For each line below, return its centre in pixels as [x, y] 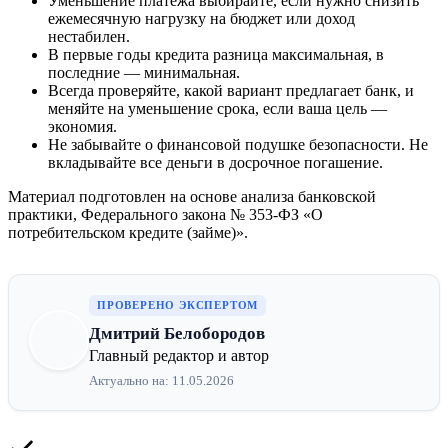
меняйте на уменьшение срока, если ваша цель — [217, 108]
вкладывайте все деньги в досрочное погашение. [215, 162]
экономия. [82, 126]
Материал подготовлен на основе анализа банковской [192, 196]
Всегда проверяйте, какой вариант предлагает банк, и [231, 90]
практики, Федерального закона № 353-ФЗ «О [165, 214]
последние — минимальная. [144, 72]
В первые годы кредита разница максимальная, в [216, 54]
